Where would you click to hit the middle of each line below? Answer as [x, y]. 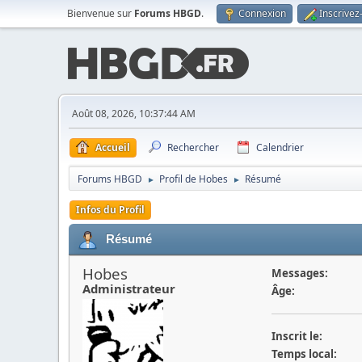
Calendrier [280, 147]
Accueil [113, 147]
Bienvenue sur [101, 13]
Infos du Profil [110, 210]
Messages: [299, 273]
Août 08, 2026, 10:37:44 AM [134, 114]
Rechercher [193, 147]
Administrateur [129, 288]
